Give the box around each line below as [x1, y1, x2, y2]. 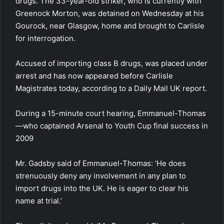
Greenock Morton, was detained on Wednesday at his [15, 8, 204, 18]
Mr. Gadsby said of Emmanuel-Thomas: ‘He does [15, 158, 186, 168]
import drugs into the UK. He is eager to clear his [15, 183, 188, 193]
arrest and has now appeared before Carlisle [15, 71, 173, 80]
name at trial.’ [15, 196, 62, 205]
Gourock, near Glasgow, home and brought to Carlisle [15, 21, 204, 30]
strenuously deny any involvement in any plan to [15, 171, 186, 180]
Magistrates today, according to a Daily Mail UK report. [15, 83, 207, 93]
